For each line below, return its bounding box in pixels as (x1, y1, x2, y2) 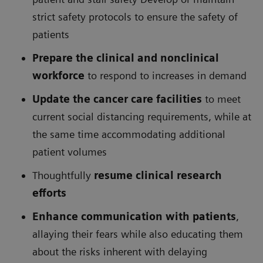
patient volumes (32, 146, 107, 159)
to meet (202, 93, 241, 106)
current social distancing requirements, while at (32, 110, 251, 123)
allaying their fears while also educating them (32, 228, 243, 241)
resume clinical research (94, 169, 222, 182)
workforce (32, 69, 85, 82)
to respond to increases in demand (85, 69, 247, 82)
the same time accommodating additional (32, 128, 225, 141)
